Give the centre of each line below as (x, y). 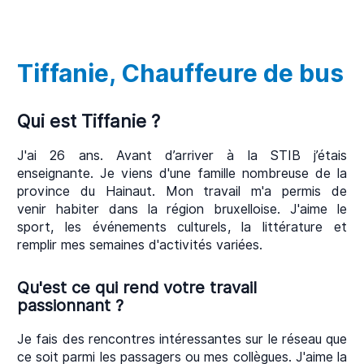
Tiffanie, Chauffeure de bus (180, 73)
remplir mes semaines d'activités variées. (140, 245)
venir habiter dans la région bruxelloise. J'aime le (182, 209)
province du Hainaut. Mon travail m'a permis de (182, 191)
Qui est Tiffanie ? (89, 121)
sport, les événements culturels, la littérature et (182, 227)
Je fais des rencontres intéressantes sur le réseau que (182, 339)
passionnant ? (70, 305)
